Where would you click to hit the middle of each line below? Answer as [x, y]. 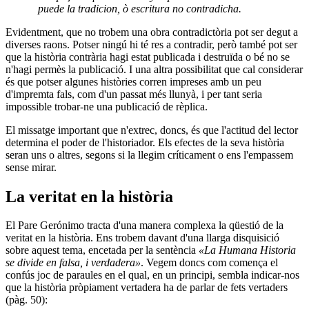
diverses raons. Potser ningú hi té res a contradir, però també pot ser [151, 44]
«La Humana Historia [247, 250]
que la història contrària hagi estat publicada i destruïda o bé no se [148, 57]
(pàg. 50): [27, 300]
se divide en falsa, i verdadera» [73, 263]
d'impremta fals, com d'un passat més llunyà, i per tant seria [134, 94]
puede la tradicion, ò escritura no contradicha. [140, 8]
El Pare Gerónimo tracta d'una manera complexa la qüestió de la [144, 226]
